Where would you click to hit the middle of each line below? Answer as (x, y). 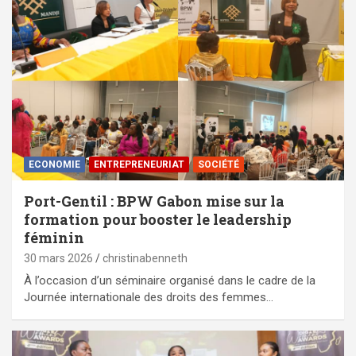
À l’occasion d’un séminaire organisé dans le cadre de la (170, 281)
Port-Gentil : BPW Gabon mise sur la (154, 201)
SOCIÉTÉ (219, 165)
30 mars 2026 (58, 259)
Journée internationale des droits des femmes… (149, 298)
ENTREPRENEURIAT (139, 165)
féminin (54, 238)
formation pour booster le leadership (158, 220)
